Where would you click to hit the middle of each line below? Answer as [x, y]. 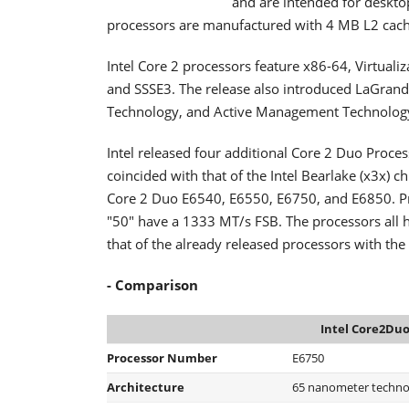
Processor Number [162, 358]
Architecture [146, 387]
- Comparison [152, 285]
